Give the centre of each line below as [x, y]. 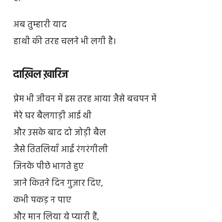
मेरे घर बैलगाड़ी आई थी [52, 116]
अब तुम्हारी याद [40, 25]
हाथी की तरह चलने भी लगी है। [64, 42]
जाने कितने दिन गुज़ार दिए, [58, 184]
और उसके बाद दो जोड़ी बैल [59, 133]
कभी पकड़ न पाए [42, 201]
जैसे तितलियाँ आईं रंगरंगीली [60, 150]
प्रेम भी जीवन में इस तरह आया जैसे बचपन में [85, 100]
